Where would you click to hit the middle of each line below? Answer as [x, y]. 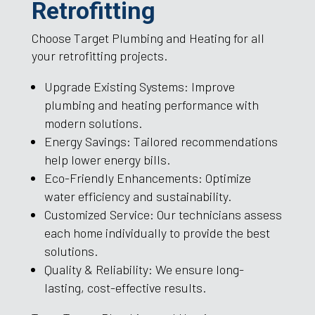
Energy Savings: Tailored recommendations [161, 141]
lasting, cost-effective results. [125, 287]
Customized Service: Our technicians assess [163, 214]
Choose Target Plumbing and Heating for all [148, 38]
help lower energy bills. [107, 159]
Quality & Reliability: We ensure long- [144, 269]
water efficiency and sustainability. [137, 196]
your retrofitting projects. [99, 55]
